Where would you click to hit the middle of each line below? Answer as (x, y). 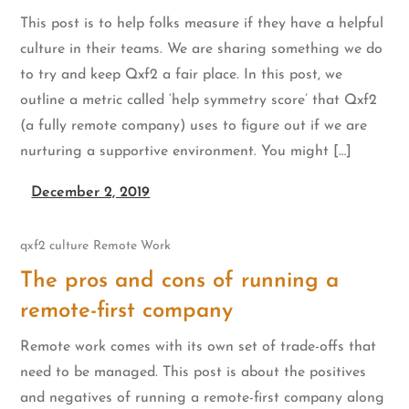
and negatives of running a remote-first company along (203, 399)
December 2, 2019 (91, 192)
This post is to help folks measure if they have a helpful (202, 23)
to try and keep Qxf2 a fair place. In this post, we (182, 74)
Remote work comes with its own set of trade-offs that (199, 347)
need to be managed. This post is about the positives (194, 373)
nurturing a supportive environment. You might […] (186, 151)
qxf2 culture (55, 246)
